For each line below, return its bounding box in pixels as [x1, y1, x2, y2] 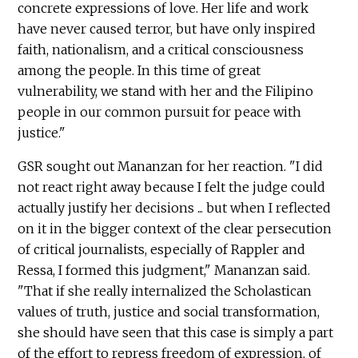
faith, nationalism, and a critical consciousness [18, 42, 304, 58]
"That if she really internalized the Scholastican [18, 283, 312, 300]
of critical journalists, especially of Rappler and [18, 241, 306, 258]
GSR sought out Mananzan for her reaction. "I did [18, 158, 324, 175]
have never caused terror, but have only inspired [18, 21, 316, 38]
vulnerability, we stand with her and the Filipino [18, 83, 314, 100]
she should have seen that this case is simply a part [18, 324, 334, 341]
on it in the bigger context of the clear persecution [18, 221, 332, 237]
